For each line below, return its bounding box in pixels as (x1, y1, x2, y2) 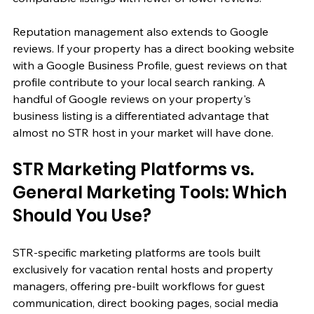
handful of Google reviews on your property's (13, 91, 254, 106)
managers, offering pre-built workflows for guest (13, 278, 268, 293)
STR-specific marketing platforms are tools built (13, 245, 264, 259)
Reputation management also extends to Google (13, 24, 271, 39)
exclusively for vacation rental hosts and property (13, 261, 276, 276)
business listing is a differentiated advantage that (13, 108, 272, 123)
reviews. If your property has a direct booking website (13, 41, 297, 55)
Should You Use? (13, 203, 151, 227)
